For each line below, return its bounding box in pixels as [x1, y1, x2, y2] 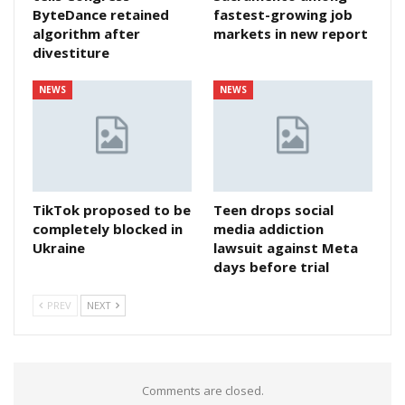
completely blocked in [33, 219, 183, 238]
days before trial [213, 257, 329, 276]
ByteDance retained [33, 5, 169, 24]
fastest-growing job [213, 5, 353, 24]
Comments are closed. [141, 381, 264, 399]
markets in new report [213, 24, 368, 42]
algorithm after [33, 24, 140, 42]
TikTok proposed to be [33, 200, 191, 219]
